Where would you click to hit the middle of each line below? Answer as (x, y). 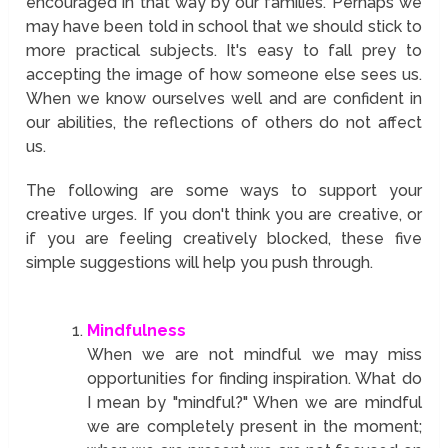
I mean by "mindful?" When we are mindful (254, 402)
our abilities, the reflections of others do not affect (224, 122)
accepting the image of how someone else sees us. (224, 74)
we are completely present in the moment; (254, 426)
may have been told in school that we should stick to (224, 26)
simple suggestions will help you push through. (200, 262)
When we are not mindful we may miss (254, 354)
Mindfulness (136, 330)
